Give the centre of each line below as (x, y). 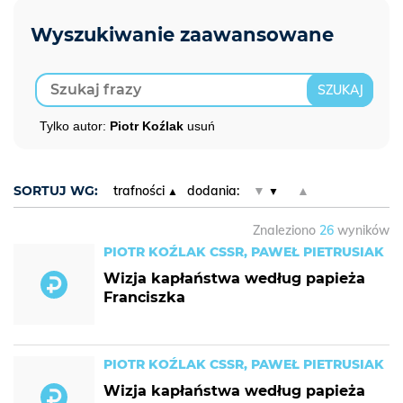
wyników (362, 230)
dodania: (213, 191)
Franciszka (144, 297)
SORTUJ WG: (56, 191)
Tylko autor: (75, 126)
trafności (139, 191)
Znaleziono (286, 230)
